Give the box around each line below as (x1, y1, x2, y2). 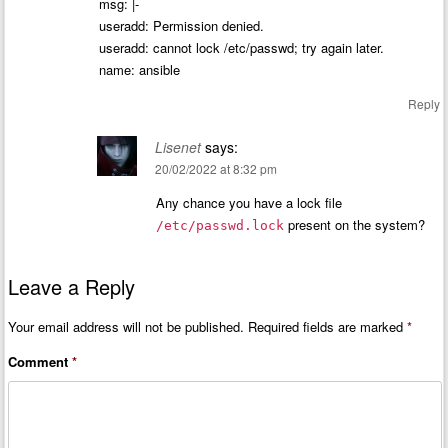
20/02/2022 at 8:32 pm (154, 159, 277, 177)
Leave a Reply (8, 272, 136, 302)
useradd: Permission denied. (99, 15, 265, 35)
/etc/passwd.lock (155, 217, 284, 233)
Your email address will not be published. (8, 317, 245, 337)
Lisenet (154, 136, 201, 157)
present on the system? (283, 214, 425, 234)
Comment (8, 352, 73, 372)
